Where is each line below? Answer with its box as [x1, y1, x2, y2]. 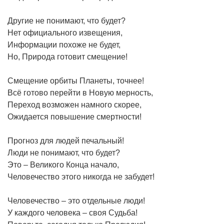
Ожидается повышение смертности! [7, 112, 141, 121]
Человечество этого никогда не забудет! [7, 172, 154, 181]
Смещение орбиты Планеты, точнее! [7, 76, 144, 85]
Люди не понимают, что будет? [7, 148, 120, 157]
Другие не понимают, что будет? [7, 16, 125, 25]
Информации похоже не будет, [7, 40, 120, 49]
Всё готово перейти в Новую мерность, [7, 88, 153, 97]
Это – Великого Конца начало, [7, 160, 119, 169]
